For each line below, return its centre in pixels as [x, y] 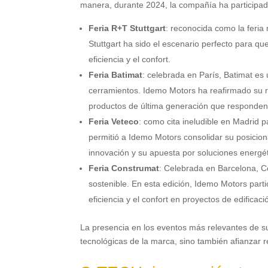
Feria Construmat [124, 168]
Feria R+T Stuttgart [127, 28]
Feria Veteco [114, 122]
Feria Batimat [116, 75]
